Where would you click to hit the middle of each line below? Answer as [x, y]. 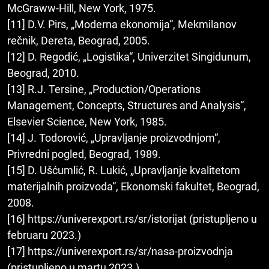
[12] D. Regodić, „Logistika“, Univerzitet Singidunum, [129, 57]
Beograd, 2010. [43, 73]
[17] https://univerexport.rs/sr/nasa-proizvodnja [120, 252]
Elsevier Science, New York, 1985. [87, 122]
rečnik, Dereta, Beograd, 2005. [79, 41]
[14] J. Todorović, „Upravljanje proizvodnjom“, [114, 138]
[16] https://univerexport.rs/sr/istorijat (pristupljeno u [132, 219]
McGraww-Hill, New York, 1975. [82, 8]
